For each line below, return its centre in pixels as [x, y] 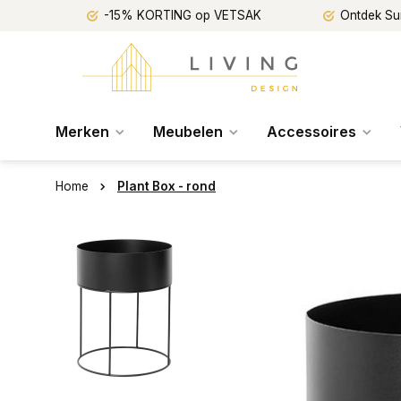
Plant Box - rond [166, 186]
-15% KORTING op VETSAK [183, 15]
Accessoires [311, 132]
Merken [82, 132]
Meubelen [188, 132]
